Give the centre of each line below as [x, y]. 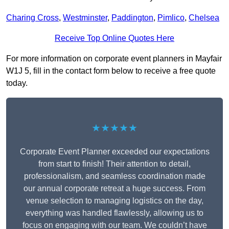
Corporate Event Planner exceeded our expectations [114, 152]
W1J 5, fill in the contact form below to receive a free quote [111, 71]
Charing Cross [32, 18]
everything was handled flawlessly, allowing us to [114, 213]
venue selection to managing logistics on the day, [114, 201]
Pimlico [171, 18]
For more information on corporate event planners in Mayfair [114, 59]
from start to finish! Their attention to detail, [114, 164]
